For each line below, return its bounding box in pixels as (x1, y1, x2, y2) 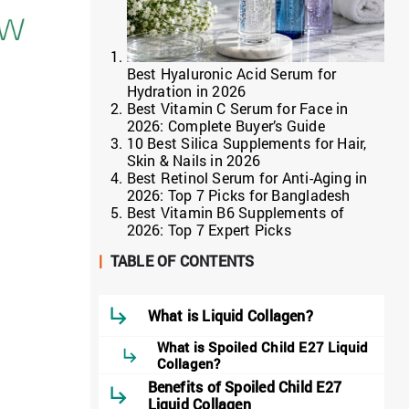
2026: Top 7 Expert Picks (126, 219, 291, 239)
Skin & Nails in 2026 (126, 150, 260, 170)
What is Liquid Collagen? (147, 306, 313, 326)
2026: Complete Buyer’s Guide (126, 115, 325, 135)
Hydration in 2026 (126, 80, 246, 100)
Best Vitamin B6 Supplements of (126, 202, 345, 222)
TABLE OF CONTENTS (110, 251, 255, 271)
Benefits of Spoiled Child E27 (147, 376, 342, 396)
